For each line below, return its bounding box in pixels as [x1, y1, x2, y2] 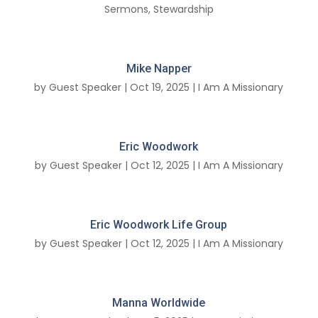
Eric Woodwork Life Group [90, 218, 228, 232]
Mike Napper [126, 62, 192, 76]
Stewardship [153, 2, 214, 17]
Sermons [104, 2, 148, 17]
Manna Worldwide [112, 296, 206, 310]
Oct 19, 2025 [130, 80, 190, 95]
